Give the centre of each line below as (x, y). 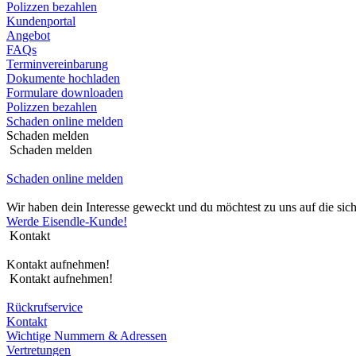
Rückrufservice (44, 307)
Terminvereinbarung (57, 64)
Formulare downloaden (65, 93)
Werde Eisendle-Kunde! (67, 221)
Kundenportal (41, 21)
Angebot (28, 35)
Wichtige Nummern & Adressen (87, 336)
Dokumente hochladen (63, 78)
